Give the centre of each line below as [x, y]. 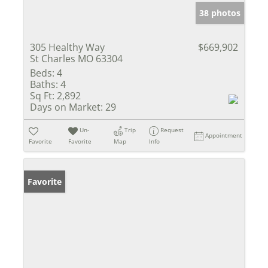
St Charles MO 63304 [76, 59]
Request [172, 130]
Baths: [44, 85]
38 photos [220, 13]
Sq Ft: [42, 96]
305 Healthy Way [67, 48]
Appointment [224, 135]
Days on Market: [66, 107]
